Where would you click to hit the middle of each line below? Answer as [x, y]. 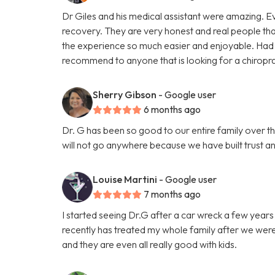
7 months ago [172, 194]
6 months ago [172, 109]
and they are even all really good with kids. [150, 244]
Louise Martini [125, 179]
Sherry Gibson [125, 94]
